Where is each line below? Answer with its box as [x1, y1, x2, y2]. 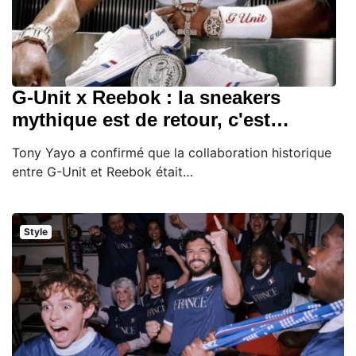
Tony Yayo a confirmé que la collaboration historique [12, 145, 331, 161]
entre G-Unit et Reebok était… [12, 164, 193, 180]
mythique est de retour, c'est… [12, 109, 289, 131]
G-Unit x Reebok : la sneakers [12, 87, 281, 109]
